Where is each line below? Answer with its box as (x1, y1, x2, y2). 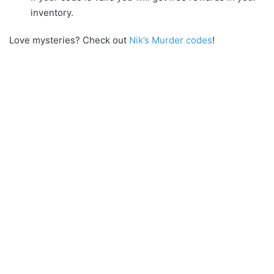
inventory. (31, 6, 73, 18)
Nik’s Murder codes (129, 34, 212, 46)
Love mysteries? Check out (9, 34, 129, 46)
